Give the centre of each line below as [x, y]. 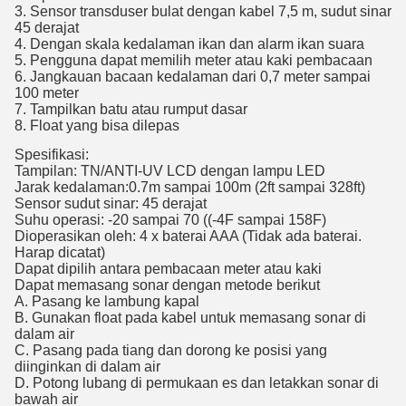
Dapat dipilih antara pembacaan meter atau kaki [168, 269]
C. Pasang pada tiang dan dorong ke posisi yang [171, 350]
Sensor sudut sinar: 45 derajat [111, 203]
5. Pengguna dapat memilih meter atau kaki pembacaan [193, 60]
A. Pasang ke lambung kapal [107, 301]
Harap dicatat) [60, 252]
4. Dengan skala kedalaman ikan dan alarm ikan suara [189, 44]
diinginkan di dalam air [87, 367]
